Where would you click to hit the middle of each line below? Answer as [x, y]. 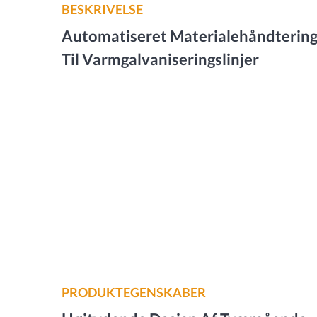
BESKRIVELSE [102, 9]
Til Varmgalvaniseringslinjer [160, 59]
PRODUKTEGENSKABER [134, 292]
